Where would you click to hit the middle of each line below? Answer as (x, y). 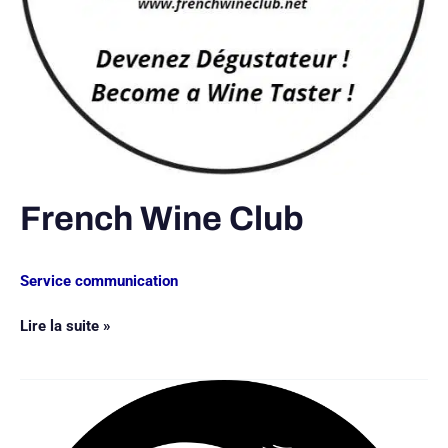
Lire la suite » (65, 325)
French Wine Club (162, 219)
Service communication (99, 281)
